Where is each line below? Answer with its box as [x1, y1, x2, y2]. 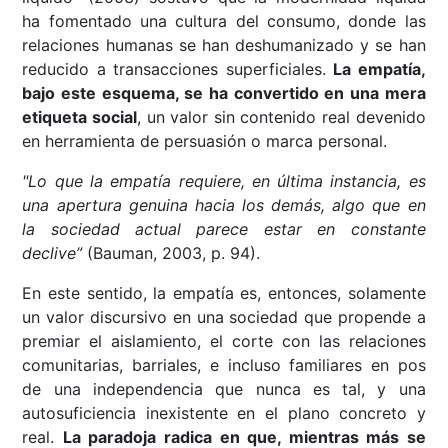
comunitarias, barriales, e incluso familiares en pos [22, 355, 426, 376]
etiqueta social [22, 107, 138, 128]
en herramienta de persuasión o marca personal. [22, 131, 388, 152]
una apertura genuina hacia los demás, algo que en [22, 195, 426, 216]
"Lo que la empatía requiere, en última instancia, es [22, 171, 426, 192]
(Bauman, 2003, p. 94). [82, 243, 261, 264]
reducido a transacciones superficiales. [22, 59, 334, 80]
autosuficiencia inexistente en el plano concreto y [22, 403, 426, 424]
